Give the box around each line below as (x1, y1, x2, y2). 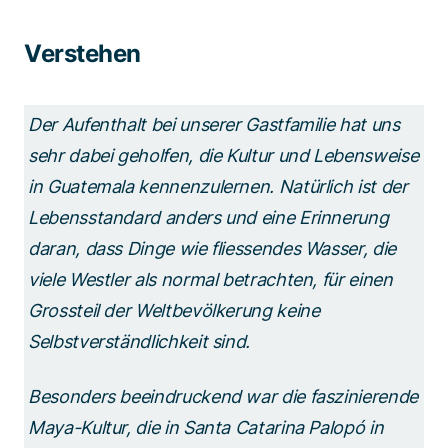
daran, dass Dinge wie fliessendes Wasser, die (28, 237, 396, 259)
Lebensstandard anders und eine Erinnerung (28, 206, 389, 228)
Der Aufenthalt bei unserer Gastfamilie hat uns (28, 113, 400, 135)
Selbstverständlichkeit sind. (28, 330, 255, 352)
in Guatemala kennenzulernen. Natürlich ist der (28, 175, 408, 197)
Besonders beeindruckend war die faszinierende (28, 385, 418, 407)
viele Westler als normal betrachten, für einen (28, 268, 393, 290)
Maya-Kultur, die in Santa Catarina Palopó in (28, 416, 384, 438)
